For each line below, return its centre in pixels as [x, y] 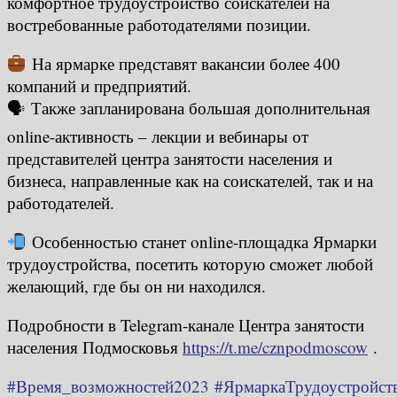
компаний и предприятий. [99, 85]
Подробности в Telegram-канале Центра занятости [186, 324]
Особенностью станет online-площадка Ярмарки [201, 241]
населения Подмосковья [95, 346]
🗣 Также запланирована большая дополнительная [189, 107]
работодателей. [61, 202]
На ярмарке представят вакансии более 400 [183, 63]
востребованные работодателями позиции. [159, 24]
